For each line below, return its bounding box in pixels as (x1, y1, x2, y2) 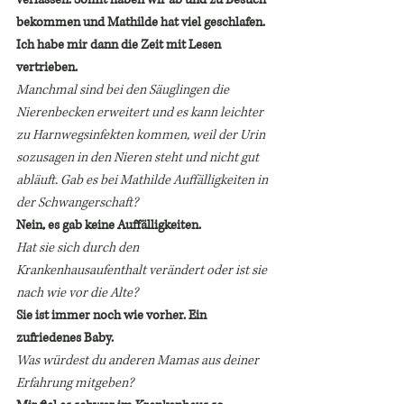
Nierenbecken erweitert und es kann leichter (16, 103, 266, 121)
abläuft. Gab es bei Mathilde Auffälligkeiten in (16, 170, 271, 188)
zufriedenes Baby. (16, 328, 114, 346)
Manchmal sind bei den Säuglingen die (16, 80, 232, 98)
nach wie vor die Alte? (16, 283, 141, 301)
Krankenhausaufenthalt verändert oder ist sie (16, 261, 270, 279)
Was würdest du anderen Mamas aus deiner (16, 351, 262, 369)
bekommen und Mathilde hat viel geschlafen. (16, 13, 268, 31)
